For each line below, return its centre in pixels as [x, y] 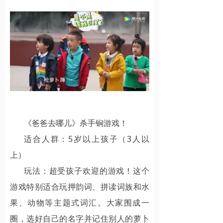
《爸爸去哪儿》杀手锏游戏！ [76, 123]
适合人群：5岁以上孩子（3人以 [87, 139]
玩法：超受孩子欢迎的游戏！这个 [87, 170]
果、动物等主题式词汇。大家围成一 [80, 202]
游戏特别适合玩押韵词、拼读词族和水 [80, 186]
